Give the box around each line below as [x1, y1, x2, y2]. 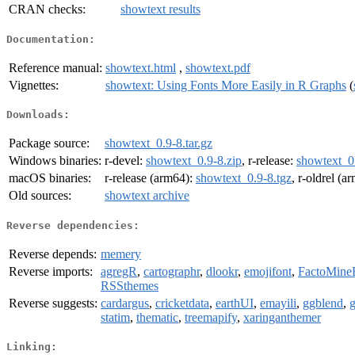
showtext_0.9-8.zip [146, 154, 242, 168]
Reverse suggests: [9, 296, 97, 310]
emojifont [244, 264, 292, 278]
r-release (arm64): [105, 171, 196, 185]
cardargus [101, 296, 149, 310]
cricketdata [155, 296, 209, 310]
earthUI [216, 296, 254, 310]
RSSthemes [101, 278, 158, 292]
